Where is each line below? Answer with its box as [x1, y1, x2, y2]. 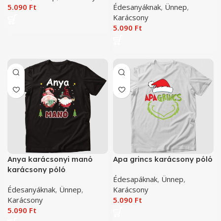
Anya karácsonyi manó [7, 154, 93, 164]
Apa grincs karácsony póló [113, 154, 213, 164]
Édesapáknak [113, 174, 157, 184]
